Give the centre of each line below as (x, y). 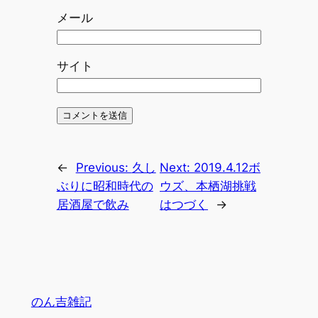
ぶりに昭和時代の (105, 186)
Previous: (104, 168)
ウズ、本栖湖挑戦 (208, 186)
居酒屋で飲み (93, 205)
